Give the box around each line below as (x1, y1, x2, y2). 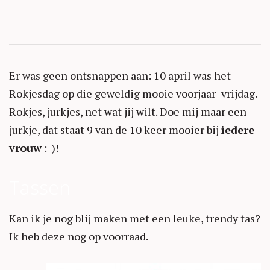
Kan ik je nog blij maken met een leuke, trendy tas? (9, 210, 260, 225)
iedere (221, 122, 254, 137)
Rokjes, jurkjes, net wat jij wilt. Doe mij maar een (9, 104, 246, 119)
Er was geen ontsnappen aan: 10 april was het (9, 67, 231, 83)
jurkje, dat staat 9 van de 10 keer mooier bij (9, 122, 221, 137)
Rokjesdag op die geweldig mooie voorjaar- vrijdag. (9, 86, 257, 101)
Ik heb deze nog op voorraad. (9, 228, 148, 243)
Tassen (9, 174, 71, 200)
